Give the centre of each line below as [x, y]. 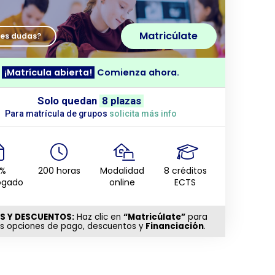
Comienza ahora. [137, 72]
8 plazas [122, 101]
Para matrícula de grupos [57, 114]
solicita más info [143, 114]
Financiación [174, 226]
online [122, 183]
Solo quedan [68, 101]
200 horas [59, 171]
